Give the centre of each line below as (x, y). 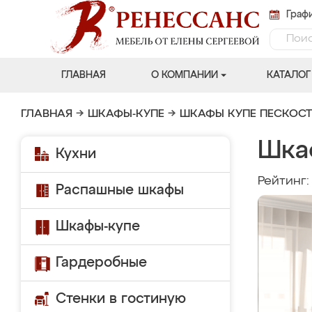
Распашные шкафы (120, 190)
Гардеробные (101, 263)
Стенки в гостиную (121, 299)
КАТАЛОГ (288, 75)
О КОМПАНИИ (184, 75)
